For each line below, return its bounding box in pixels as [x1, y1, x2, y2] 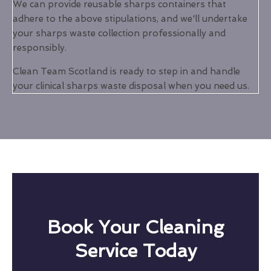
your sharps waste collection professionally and [13, 28, 226, 39]
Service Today [74, 240, 197, 262]
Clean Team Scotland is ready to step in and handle [13, 66, 240, 77]
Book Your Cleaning [47, 217, 224, 238]
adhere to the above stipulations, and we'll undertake [13, 13, 247, 25]
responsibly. [13, 42, 67, 54]
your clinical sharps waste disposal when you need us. [13, 80, 249, 92]
